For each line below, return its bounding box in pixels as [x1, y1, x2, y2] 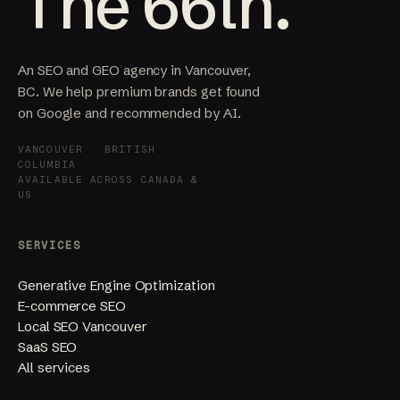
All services [18, 359, 91, 377]
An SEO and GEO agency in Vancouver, [18, 62, 252, 79]
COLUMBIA [18, 158, 76, 171]
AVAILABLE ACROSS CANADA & [18, 173, 199, 187]
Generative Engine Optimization [18, 277, 215, 295]
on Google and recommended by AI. [18, 104, 241, 122]
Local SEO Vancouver [18, 318, 147, 336]
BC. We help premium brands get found [18, 83, 261, 101]
